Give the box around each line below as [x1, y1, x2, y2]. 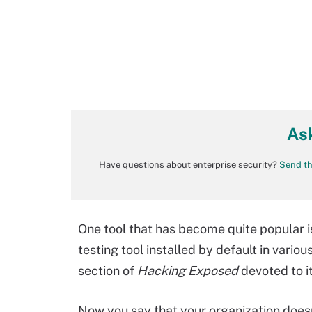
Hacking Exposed [137, 263, 238, 278]
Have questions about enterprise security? [99, 159, 279, 170]
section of [78, 263, 137, 278]
